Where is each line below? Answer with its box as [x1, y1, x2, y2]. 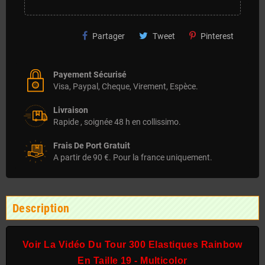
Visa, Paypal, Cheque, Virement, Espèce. [53, 81, 198, 91]
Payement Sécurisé [53, 69, 127, 79]
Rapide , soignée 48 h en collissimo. [53, 117, 181, 127]
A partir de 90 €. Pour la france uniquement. [53, 152, 212, 162]
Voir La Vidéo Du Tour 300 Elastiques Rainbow [22, 239, 243, 250]
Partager [92, 31, 125, 41]
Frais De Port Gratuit [53, 140, 130, 150]
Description [12, 201, 70, 215]
